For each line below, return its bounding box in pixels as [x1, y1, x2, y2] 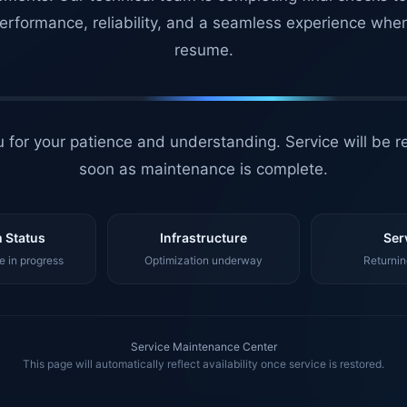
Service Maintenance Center [130, 340, 277, 353]
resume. [174, 41, 233, 59]
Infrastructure [159, 230, 247, 245]
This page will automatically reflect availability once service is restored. [23, 357, 384, 371]
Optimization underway [144, 253, 263, 267]
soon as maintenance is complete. [79, 160, 328, 178]
